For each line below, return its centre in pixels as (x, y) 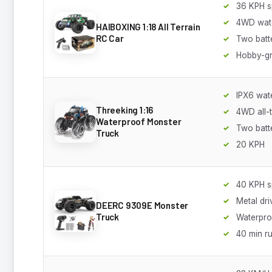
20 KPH (250, 144)
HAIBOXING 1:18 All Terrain (148, 26)
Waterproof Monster (139, 122)
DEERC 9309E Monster (142, 205)
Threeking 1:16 (125, 110)
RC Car (110, 38)
